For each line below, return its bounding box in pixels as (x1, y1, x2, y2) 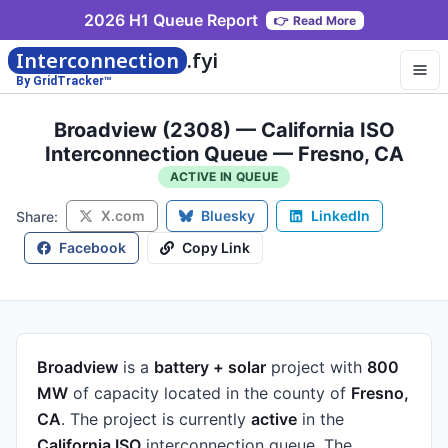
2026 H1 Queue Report (84, 9, 258, 30)
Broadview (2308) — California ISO (53, 118, 395, 142)
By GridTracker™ (16, 74, 112, 88)
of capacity (68, 383, 159, 403)
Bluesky (201, 207, 255, 224)
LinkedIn (311, 207, 370, 224)
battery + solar (154, 357, 266, 377)
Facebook (59, 239, 126, 256)
